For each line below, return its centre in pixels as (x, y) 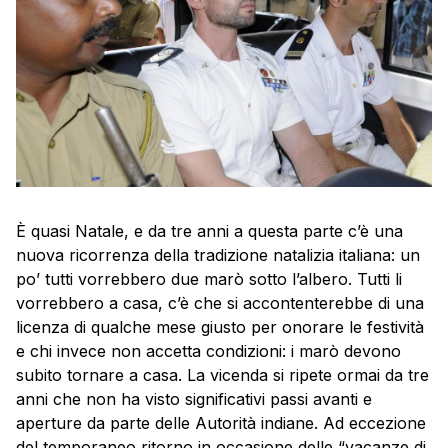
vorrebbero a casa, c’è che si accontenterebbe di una (220, 303)
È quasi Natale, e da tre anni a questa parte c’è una (209, 231)
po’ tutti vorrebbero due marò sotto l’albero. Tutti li (209, 279)
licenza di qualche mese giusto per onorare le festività (220, 327)
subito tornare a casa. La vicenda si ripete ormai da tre (222, 375)
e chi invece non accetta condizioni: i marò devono (208, 351)
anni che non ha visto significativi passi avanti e (194, 399)
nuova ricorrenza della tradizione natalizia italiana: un (218, 255)
